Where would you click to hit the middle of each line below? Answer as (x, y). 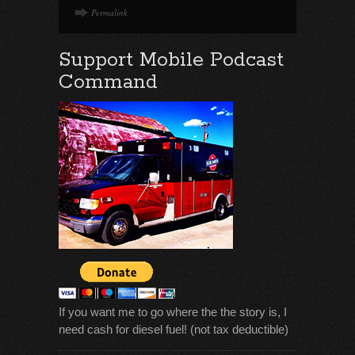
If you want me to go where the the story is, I (173, 312)
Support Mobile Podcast (171, 60)
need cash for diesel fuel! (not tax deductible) (174, 329)
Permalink (109, 12)
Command (108, 82)
